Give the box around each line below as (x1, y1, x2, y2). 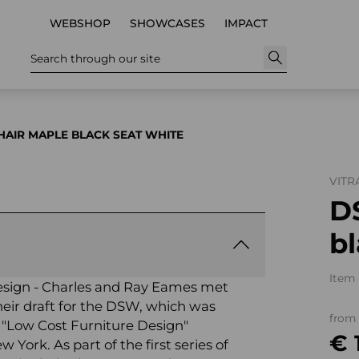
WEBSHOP (50, 17, 111, 30)
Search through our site (30, 51, 160, 65)
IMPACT (224, 17, 268, 30)
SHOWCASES (130, 17, 205, 30)
